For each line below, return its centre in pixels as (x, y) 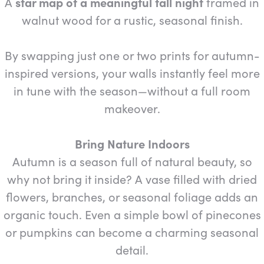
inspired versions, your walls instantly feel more (132, 72)
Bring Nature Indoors (132, 143)
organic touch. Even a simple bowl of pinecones (132, 214)
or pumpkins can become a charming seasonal (132, 232)
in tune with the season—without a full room (132, 90)
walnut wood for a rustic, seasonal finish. (132, 19)
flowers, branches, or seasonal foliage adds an (132, 196)
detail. (132, 249)
